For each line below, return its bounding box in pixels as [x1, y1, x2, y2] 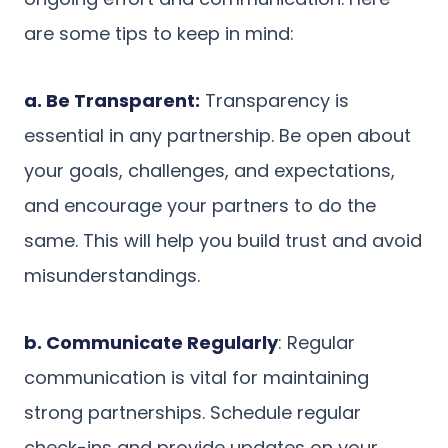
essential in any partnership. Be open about [24, 122, 411, 148]
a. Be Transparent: [24, 87, 200, 113]
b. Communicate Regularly [24, 329, 278, 355]
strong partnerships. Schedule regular [24, 399, 361, 425]
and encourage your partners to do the [24, 192, 376, 218]
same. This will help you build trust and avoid [24, 227, 422, 253]
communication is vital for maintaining [24, 364, 369, 390]
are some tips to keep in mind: [24, 20, 294, 46]
